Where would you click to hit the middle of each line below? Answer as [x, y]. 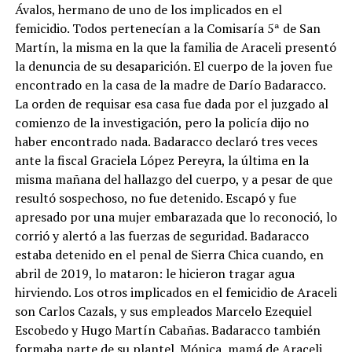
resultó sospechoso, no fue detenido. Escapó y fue [155, 198]
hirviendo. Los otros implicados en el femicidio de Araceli [176, 292]
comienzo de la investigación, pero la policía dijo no [161, 122]
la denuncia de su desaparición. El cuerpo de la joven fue [173, 66]
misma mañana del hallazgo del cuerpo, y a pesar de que [173, 179]
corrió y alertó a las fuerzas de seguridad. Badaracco [161, 235]
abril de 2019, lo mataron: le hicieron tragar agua [154, 273]
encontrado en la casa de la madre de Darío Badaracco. [170, 84]
